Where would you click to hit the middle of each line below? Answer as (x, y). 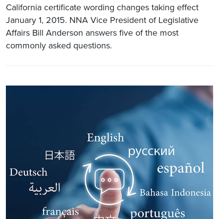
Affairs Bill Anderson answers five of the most (92, 33)
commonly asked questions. (59, 45)
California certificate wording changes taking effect (102, 7)
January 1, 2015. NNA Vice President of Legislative (102, 20)
